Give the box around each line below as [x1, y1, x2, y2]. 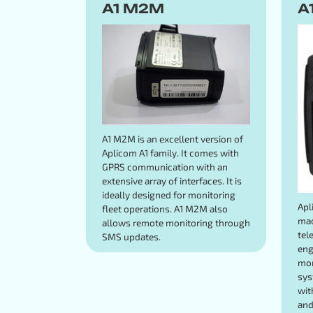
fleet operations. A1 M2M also [101, 202, 228, 214]
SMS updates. [101, 230, 161, 242]
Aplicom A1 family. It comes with [101, 146, 239, 159]
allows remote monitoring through [101, 216, 250, 228]
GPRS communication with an [101, 160, 228, 173]
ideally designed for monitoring [101, 188, 235, 201]
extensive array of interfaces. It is [101, 174, 242, 187]
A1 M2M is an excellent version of [101, 132, 243, 145]
